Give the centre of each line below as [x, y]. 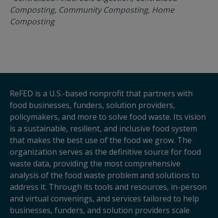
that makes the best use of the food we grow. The [101, 140]
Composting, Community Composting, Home [92, 9]
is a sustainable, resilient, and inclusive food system [103, 128]
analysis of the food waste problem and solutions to [105, 175]
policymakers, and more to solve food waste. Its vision [108, 117]
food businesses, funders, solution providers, [92, 105]
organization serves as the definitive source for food [105, 152]
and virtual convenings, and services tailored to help [104, 198]
